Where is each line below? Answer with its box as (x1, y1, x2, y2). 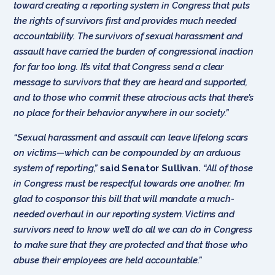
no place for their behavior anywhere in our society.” (14, 107, 229, 118)
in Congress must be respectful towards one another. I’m (14, 177, 245, 189)
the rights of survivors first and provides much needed (14, 15, 237, 26)
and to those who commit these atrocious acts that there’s (14, 91, 254, 103)
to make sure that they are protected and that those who (14, 239, 249, 250)
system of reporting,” (14, 162, 98, 174)
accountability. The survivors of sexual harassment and (14, 30, 243, 42)
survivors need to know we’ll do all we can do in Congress (14, 223, 252, 235)
